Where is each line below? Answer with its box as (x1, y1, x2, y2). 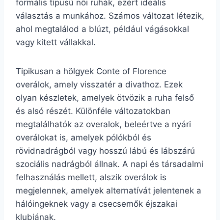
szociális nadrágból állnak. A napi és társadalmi (16, 159, 203, 169)
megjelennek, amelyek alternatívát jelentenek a (16, 186, 201, 195)
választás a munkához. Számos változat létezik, (16, 11, 204, 21)
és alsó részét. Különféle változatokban (16, 106, 170, 116)
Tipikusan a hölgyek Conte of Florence (16, 66, 166, 76)
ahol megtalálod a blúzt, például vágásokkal (16, 24, 189, 34)
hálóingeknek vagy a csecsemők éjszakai (16, 199, 177, 209)
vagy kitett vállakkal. (16, 37, 96, 47)
